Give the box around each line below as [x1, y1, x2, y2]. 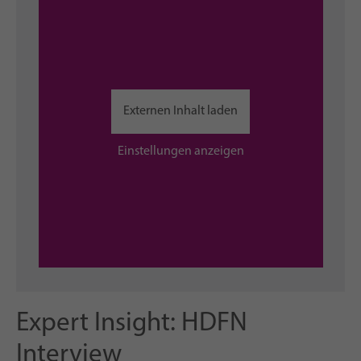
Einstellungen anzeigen [117, 144, 244, 158]
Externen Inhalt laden [123, 104, 238, 118]
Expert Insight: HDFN [16, 310, 247, 338]
